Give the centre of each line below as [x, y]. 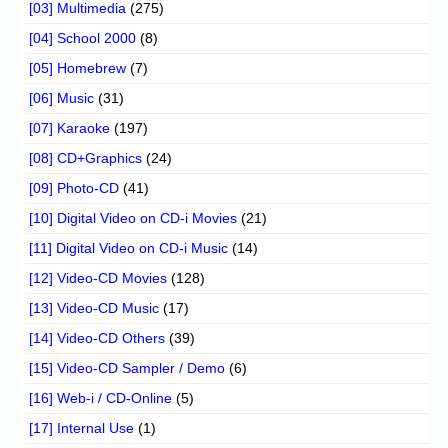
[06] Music [61, 98]
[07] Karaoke [69, 128]
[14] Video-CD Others [97, 338]
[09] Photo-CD [74, 188]
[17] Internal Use [81, 428]
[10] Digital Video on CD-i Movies [133, 218]
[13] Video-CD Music [94, 308]
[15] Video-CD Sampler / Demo [127, 368]
